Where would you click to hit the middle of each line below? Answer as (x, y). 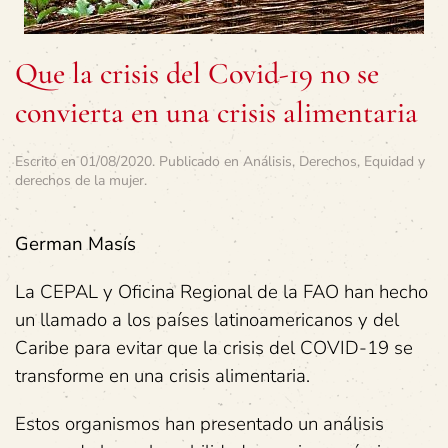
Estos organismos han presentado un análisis (199, 424)
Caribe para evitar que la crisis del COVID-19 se (214, 348)
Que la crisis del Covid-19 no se (197, 73)
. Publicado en (197, 161)
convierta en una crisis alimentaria (216, 112)
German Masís (75, 244)
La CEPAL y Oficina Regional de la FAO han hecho (221, 292)
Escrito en (47, 161)
